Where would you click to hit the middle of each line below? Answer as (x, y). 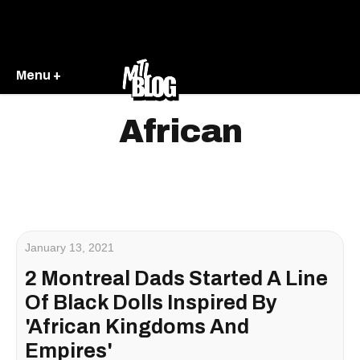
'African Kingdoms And (137, 327)
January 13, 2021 (70, 247)
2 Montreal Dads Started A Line (176, 278)
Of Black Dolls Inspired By (151, 303)
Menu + (39, 75)
